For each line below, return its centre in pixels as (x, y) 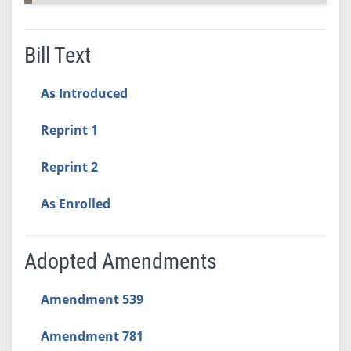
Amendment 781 (92, 336)
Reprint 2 (69, 166)
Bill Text (57, 55)
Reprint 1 (69, 130)
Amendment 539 (92, 299)
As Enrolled (75, 203)
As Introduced (84, 93)
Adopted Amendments (120, 261)
